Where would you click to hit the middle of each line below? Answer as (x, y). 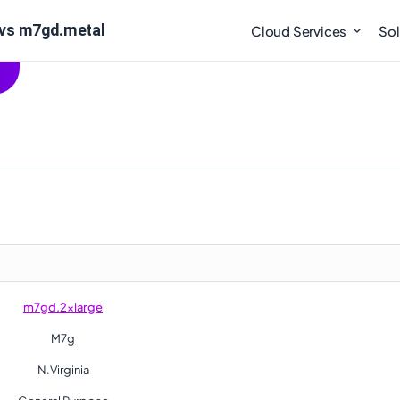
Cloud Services (299, 31)
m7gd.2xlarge (63, 307)
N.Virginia (63, 370)
